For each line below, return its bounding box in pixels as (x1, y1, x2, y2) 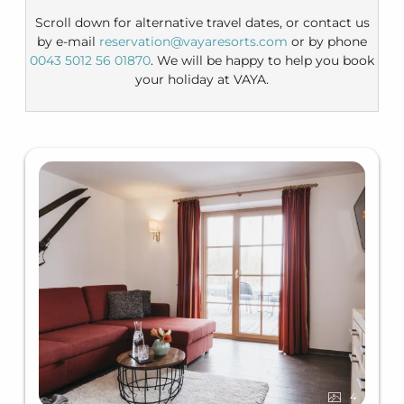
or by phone (288, 33, 367, 50)
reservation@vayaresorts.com (99, 33, 288, 50)
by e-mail (37, 33, 99, 50)
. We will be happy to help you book (151, 52, 374, 69)
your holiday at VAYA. (135, 71, 269, 88)
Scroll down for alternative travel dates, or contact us (34, 14, 370, 32)
